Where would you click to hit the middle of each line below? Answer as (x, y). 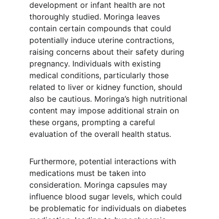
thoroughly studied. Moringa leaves (96, 17)
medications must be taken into (89, 173)
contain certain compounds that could (101, 28)
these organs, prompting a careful (93, 122)
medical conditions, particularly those (100, 75)
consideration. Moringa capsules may (99, 185)
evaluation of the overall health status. (100, 134)
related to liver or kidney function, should (107, 87)
